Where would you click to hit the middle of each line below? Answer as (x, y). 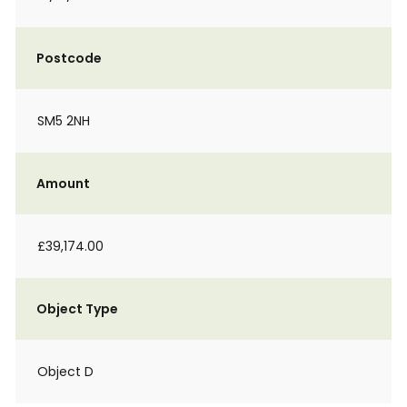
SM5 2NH (64, 121)
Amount (63, 184)
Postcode (69, 58)
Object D (65, 372)
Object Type (77, 309)
